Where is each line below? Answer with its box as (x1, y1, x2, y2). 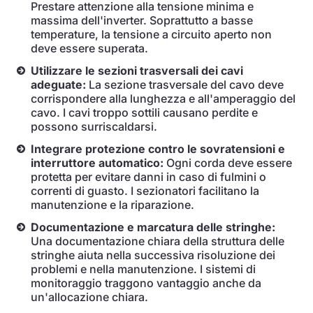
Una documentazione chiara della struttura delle (31, 234, 284, 248)
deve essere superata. (31, 41, 148, 55)
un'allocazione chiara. (31, 290, 148, 304)
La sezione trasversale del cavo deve (86, 78, 284, 92)
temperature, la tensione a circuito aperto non (31, 27, 272, 41)
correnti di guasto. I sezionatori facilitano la (31, 184, 259, 198)
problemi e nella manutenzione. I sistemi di (31, 262, 256, 276)
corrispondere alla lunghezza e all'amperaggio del (31, 92, 296, 105)
